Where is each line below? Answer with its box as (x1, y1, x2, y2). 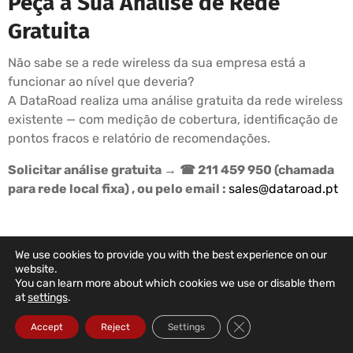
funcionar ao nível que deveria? (8, 74, 195, 90)
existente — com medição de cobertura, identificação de (8, 112, 338, 128)
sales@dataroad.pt (229, 181, 338, 197)
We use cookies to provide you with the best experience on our (15, 248, 327, 262)
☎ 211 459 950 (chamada (180, 162, 334, 178)
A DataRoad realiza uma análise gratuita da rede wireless (8, 93, 343, 109)
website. (15, 262, 58, 276)
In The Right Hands (102, 299, 251, 321)
